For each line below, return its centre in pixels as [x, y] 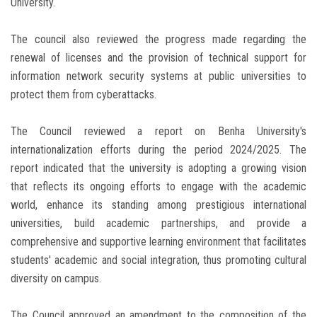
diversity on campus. [56, 279]
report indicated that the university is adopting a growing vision [158, 168]
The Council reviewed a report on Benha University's [158, 132]
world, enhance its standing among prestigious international [158, 205]
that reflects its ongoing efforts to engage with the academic [158, 187]
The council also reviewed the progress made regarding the [158, 40]
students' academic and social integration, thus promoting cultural [158, 260]
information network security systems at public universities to [158, 76]
